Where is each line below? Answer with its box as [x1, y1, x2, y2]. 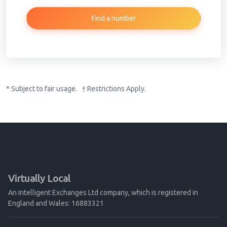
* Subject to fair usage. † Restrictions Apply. [6, 84, 146, 93]
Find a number [91, 14, 136, 22]
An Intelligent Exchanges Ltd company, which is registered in [8, 188, 198, 197]
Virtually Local [8, 173, 70, 184]
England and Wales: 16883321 [8, 199, 104, 207]
